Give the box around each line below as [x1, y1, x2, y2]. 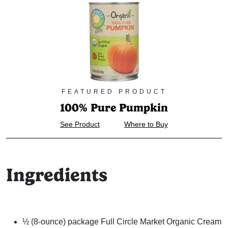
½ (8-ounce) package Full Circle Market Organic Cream [22, 217, 221, 226]
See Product [60, 120, 100, 128]
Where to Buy [124, 120, 168, 128]
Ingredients [6, 164, 107, 186]
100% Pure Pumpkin [60, 101, 168, 114]
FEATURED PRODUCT [61, 88, 167, 95]
